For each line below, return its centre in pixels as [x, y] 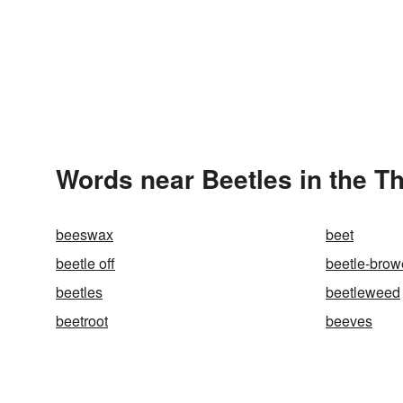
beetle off [85, 263]
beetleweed [363, 292]
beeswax [85, 234]
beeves [349, 321]
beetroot [82, 321]
